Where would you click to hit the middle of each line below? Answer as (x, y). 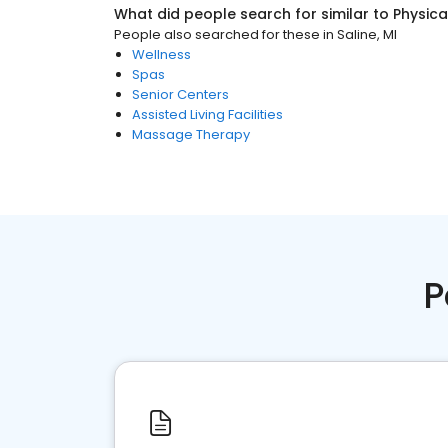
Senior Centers (180, 94)
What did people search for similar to (253, 14)
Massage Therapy (191, 134)
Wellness (161, 54)
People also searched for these (217, 34)
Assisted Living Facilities (207, 114)
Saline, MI (367, 34)
